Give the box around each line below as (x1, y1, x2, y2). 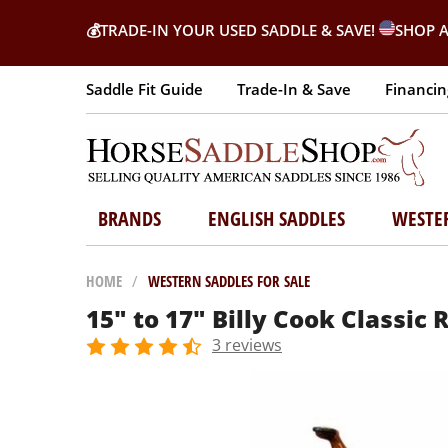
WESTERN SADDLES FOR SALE (148, 271, 310, 291)
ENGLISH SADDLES (207, 205, 345, 232)
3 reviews (212, 334, 282, 356)
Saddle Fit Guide (86, 79, 203, 99)
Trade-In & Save (237, 79, 351, 99)
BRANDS (97, 205, 161, 232)
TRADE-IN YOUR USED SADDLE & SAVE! (100, 20, 379, 40)
